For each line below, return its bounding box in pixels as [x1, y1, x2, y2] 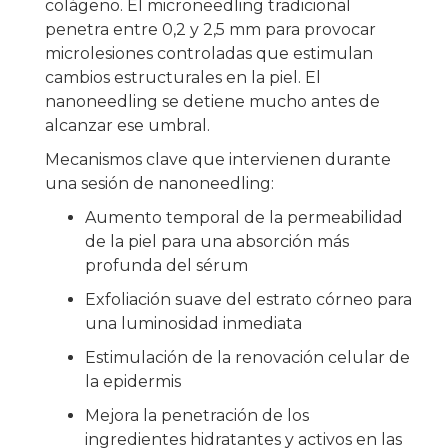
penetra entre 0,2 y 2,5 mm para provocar [45, 20, 376, 39]
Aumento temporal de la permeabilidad [85, 208, 403, 227]
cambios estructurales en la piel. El [45, 68, 321, 87]
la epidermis [85, 372, 181, 391]
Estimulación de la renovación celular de [85, 348, 410, 367]
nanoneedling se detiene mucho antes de [45, 92, 380, 111]
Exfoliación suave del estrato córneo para [85, 290, 412, 309]
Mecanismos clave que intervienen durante [45, 150, 391, 169]
